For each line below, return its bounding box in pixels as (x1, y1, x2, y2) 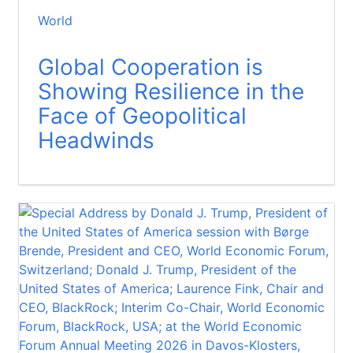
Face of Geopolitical (38, 102, 247, 129)
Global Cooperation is (38, 53, 263, 80)
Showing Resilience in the (38, 77, 304, 105)
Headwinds (38, 126, 154, 154)
